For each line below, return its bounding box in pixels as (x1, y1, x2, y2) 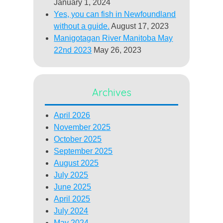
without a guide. (54, 21, 110, 30)
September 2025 (54, 147, 113, 156)
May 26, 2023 (94, 45, 142, 54)
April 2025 (54, 195, 91, 204)
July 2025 (54, 171, 89, 180)
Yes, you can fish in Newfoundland (54, 9, 176, 18)
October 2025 (54, 135, 102, 144)
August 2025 (54, 159, 99, 168)
